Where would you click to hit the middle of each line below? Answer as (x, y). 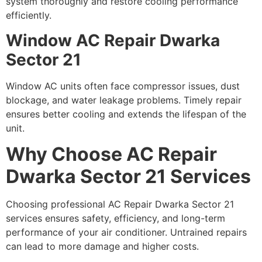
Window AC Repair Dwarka (113, 40)
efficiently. (29, 15)
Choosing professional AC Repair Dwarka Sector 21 (120, 204)
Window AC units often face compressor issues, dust (123, 86)
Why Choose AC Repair (111, 154)
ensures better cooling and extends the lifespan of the (126, 114)
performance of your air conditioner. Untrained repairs (126, 232)
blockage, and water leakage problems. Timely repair (124, 100)
